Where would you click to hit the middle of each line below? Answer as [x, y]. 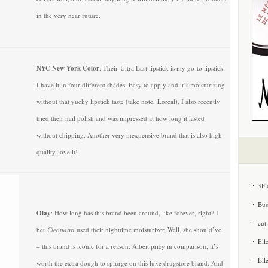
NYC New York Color [68, 68]
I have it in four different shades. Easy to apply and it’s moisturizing [131, 85]
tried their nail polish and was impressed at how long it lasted [121, 118]
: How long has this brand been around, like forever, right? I [135, 213]
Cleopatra [62, 229]
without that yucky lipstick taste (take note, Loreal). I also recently [128, 101]
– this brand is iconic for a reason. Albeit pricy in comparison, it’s [127, 246]
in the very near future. [68, 15]
